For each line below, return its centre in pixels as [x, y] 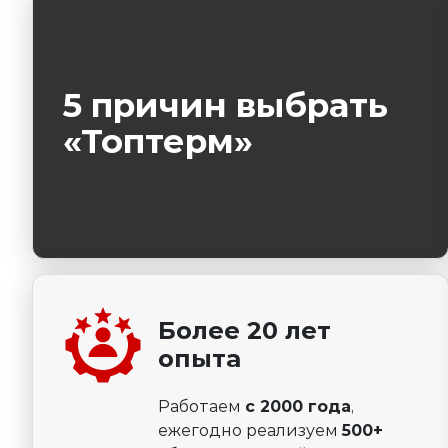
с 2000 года [298, 406]
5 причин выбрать [225, 104]
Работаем [201, 406]
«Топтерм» [158, 140]
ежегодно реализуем [250, 430]
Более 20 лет [244, 330]
